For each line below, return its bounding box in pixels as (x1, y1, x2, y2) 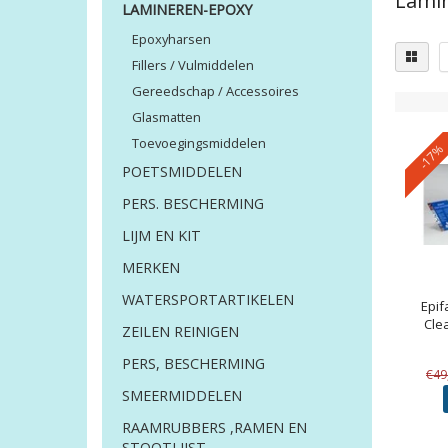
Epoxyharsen (132, 30, 211, 49)
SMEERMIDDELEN (122, 386, 242, 406)
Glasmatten (132, 108, 201, 127)
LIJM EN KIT (122, 226, 201, 246)
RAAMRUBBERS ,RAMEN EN (122, 418, 307, 438)
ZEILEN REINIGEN (122, 322, 239, 342)
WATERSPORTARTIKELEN (122, 290, 294, 310)
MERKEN (122, 258, 180, 278)
